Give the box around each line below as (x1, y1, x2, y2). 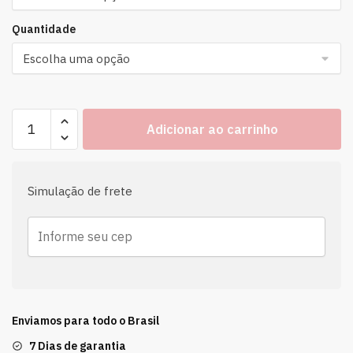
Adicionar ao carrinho (146, 121, 278, 137)
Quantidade (12, 22, 76, 36)
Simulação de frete (28, 184, 132, 199)
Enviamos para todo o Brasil (12, 314, 159, 329)
